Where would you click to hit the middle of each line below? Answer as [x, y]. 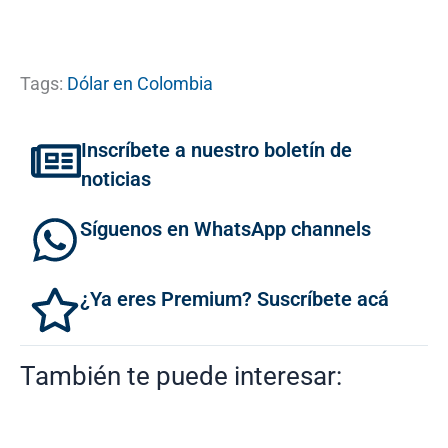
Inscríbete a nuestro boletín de [216, 149]
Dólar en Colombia [140, 83]
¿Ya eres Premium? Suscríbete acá [234, 298]
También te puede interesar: [181, 375]
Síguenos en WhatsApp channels [225, 228]
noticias [116, 178]
